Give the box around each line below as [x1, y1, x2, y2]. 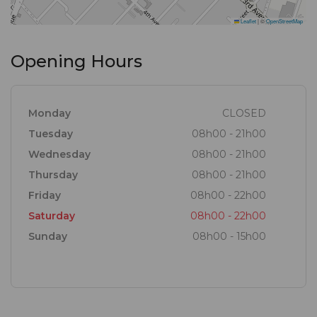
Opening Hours [11, 51, 142, 72]
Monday [28, 107, 71, 120]
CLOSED [222, 107, 266, 120]
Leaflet [239, 17, 256, 25]
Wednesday [28, 148, 91, 161]
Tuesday [28, 127, 73, 141]
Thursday [28, 168, 78, 182]
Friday [28, 189, 61, 202]
